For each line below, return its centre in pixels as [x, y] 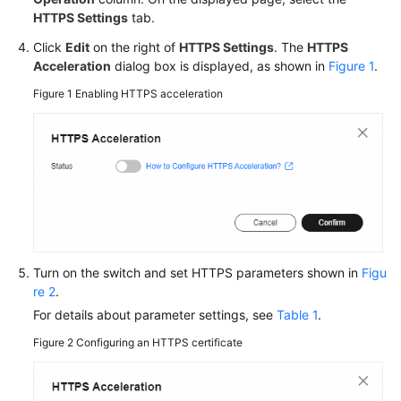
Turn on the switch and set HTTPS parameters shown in [197, 273]
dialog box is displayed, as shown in [220, 66]
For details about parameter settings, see [155, 315]
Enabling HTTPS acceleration [149, 94]
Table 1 [297, 315]
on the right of [134, 47]
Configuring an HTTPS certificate [159, 343]
